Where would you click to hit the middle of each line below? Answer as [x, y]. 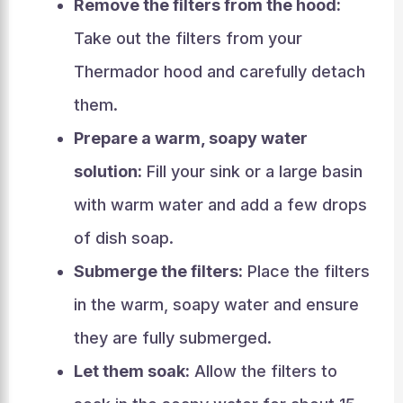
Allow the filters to [263, 371]
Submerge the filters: [158, 271]
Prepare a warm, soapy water [190, 138]
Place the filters [306, 271]
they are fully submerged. [172, 338]
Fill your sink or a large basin [252, 171]
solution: [107, 171]
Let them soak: [131, 371]
